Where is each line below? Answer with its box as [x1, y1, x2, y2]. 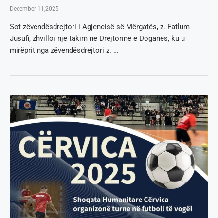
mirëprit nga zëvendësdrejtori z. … [10, 45, 118, 54]
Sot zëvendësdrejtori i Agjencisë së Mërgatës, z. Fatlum [10, 22, 190, 31]
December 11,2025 [10, 5, 59, 12]
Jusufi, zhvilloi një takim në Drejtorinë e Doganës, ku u [10, 34, 185, 43]
